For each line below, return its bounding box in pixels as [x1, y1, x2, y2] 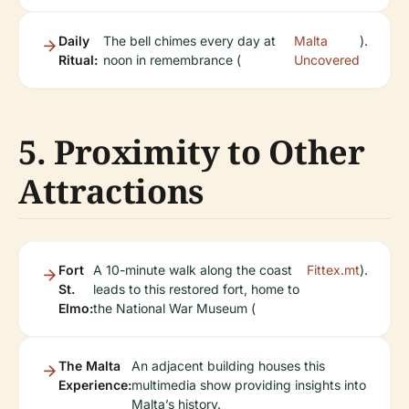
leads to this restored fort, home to [93, 281, 299, 297]
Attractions [18, 169, 204, 214]
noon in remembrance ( [103, 52, 242, 68]
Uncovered [294, 52, 360, 68]
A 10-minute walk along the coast [93, 262, 292, 278]
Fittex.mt [307, 262, 360, 278]
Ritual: [58, 52, 98, 68]
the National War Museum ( [93, 300, 256, 316]
